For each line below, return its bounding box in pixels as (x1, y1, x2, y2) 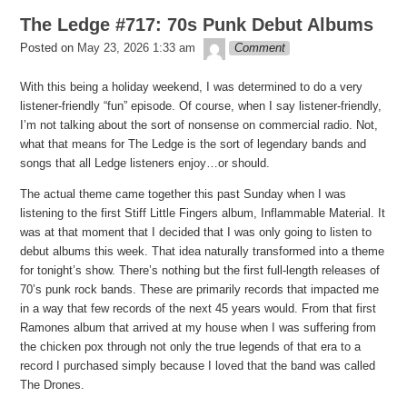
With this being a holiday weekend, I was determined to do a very (20, 80, 363, 94)
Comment (233, 41, 285, 55)
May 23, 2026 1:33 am (77, 41, 196, 55)
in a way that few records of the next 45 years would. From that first (20, 302, 377, 316)
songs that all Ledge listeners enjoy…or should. (20, 156, 271, 171)
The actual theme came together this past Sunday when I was (20, 187, 347, 202)
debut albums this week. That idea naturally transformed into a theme (20, 244, 385, 259)
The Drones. (20, 378, 85, 392)
